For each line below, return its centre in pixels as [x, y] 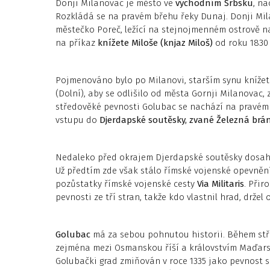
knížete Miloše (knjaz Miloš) [154, 42]
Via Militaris [221, 184]
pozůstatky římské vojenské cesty [126, 184]
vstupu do [77, 120]
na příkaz [75, 42]
